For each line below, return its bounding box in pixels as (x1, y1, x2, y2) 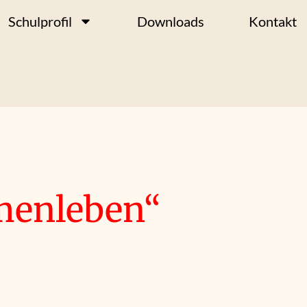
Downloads (137, 12, 204, 29)
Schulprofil (8, 12, 72, 29)
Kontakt (249, 12, 297, 29)
